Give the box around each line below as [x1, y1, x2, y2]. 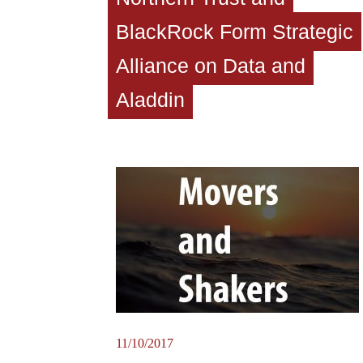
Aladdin [116, 88, 185, 111]
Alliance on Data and [116, 53, 305, 77]
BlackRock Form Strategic [116, 19, 353, 43]
